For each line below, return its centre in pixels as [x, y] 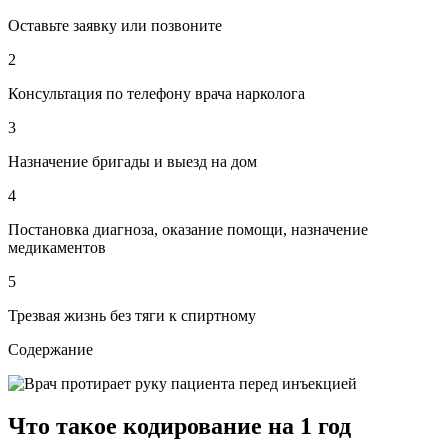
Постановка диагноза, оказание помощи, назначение [188, 229]
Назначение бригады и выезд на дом [132, 161]
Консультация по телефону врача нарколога [156, 93]
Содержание [50, 349]
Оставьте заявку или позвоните [115, 25]
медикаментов [57, 247]
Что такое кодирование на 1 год [179, 425]
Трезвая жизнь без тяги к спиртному [132, 315]
